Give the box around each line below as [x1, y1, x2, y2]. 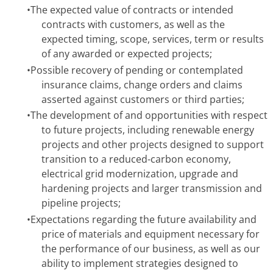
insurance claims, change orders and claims [41, 77, 243, 91]
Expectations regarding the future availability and [30, 212, 257, 226]
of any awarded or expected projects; [41, 46, 212, 60]
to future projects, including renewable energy [41, 123, 254, 137]
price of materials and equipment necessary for [41, 227, 260, 241]
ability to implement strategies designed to [41, 256, 238, 270]
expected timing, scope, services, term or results [41, 32, 264, 46]
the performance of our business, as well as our [41, 241, 260, 255]
